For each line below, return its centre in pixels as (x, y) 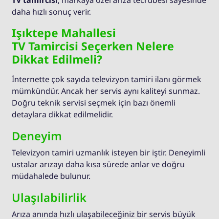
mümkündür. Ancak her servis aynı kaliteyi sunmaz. (106, 91)
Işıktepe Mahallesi (64, 33)
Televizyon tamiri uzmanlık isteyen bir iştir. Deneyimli (109, 153)
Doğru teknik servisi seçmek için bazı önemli (94, 103)
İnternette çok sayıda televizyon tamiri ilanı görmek (107, 79)
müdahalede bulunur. (51, 176)
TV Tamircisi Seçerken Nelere (93, 46)
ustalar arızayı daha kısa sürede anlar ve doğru (98, 164)
